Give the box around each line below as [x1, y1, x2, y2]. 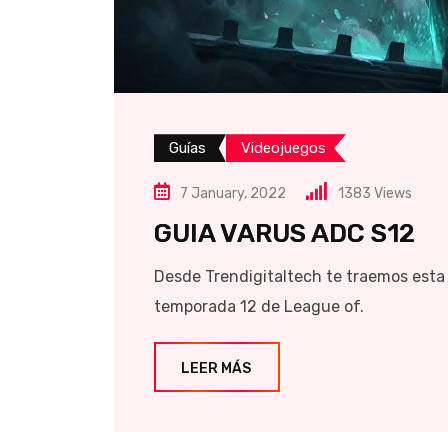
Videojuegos [241, 139, 326, 158]
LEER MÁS [181, 360, 251, 378]
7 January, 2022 [180, 185, 286, 203]
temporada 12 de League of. [154, 297, 364, 317]
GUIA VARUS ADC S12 [154, 218, 415, 250]
